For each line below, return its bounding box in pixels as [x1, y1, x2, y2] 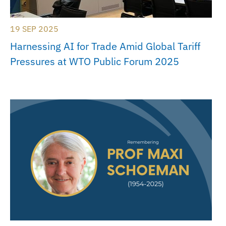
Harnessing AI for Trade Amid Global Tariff [10, 39, 200, 53]
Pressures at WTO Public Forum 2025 [10, 54, 179, 69]
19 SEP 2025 [10, 24, 59, 34]
